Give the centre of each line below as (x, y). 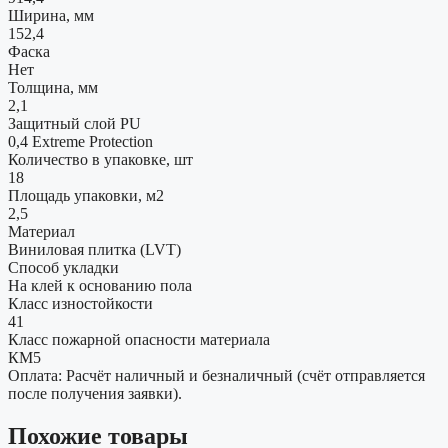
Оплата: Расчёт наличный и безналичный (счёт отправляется (216, 376)
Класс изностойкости (80, 304)
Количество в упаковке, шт (100, 160)
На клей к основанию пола (100, 286)
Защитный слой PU (74, 124)
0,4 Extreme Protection (80, 142)
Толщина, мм (53, 88)
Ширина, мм (51, 16)
